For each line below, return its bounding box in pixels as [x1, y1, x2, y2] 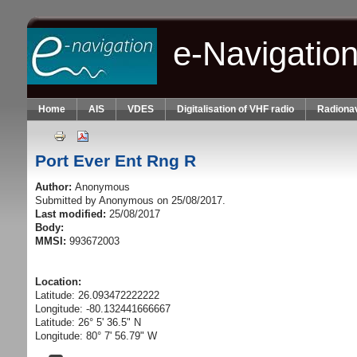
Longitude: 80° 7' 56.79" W [34, 330, 157, 343]
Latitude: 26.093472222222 [34, 289, 159, 302]
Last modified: [34, 208, 109, 221]
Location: [34, 276, 84, 288]
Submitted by [34, 194, 99, 207]
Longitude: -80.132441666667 [34, 303, 171, 316]
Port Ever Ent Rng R [34, 151, 196, 170]
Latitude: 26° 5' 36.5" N [34, 316, 141, 329]
